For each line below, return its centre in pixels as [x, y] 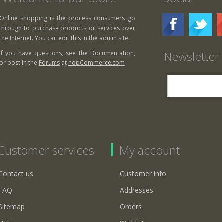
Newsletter [191, 56]
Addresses [137, 190]
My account [149, 150]
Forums [49, 62]
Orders [131, 206]
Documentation [112, 53]
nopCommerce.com [96, 62]
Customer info [143, 173]
